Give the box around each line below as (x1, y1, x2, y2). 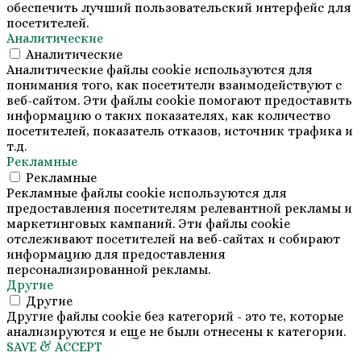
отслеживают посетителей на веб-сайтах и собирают (6, 231, 340, 247)
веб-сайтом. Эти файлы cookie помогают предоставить (6, 93, 352, 109)
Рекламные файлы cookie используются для (6, 185, 287, 201)
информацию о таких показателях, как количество (6, 108, 330, 124)
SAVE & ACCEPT (6, 339, 102, 355)
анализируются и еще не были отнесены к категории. (6, 324, 346, 340)
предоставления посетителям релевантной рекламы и (6, 201, 352, 217)
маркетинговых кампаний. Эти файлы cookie (6, 216, 290, 232)
